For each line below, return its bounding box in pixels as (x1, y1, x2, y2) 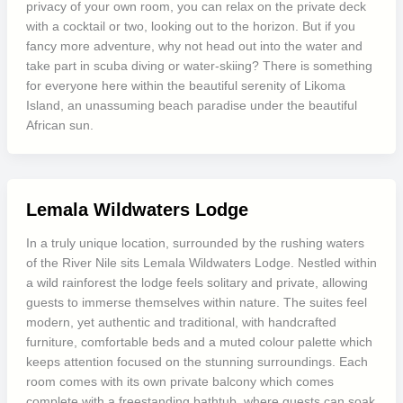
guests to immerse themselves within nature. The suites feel (25, 295, 367, 309)
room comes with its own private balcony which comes (25, 374, 334, 389)
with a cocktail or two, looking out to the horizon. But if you (25, 19, 355, 33)
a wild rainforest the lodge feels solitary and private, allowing (25, 275, 368, 290)
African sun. (25, 118, 94, 132)
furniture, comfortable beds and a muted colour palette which (25, 335, 372, 349)
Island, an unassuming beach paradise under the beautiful (25, 98, 357, 112)
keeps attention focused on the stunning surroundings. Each (25, 354, 368, 369)
